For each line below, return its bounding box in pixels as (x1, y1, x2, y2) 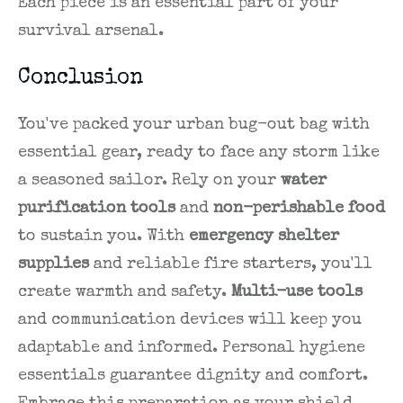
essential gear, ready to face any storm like (18, 145, 380, 162)
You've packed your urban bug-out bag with (18, 117, 370, 134)
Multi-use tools (231, 284, 363, 301)
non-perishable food (213, 201, 385, 218)
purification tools (18, 201, 175, 218)
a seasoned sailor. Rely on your (18, 173, 281, 190)
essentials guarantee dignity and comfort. (18, 368, 368, 385)
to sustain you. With (18, 228, 189, 246)
